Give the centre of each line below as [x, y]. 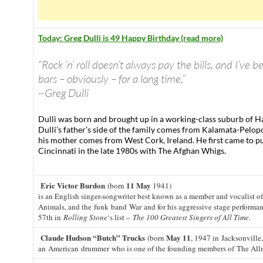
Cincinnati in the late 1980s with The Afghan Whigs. [132, 151]
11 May [139, 185]
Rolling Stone [85, 217]
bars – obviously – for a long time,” [112, 79]
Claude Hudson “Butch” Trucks [93, 237]
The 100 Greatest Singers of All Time [191, 217]
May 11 [178, 237]
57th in [51, 217]
